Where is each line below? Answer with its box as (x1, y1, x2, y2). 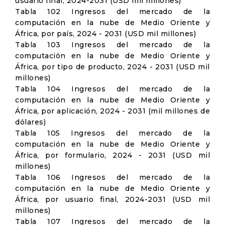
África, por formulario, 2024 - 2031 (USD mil (15, 151, 210, 160)
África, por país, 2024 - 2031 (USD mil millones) (15, 29, 196, 38)
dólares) (15, 118, 46, 127)
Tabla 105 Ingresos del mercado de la (15, 129, 210, 138)
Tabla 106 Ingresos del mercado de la (15, 173, 210, 182)
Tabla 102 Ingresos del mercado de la (15, 7, 210, 16)
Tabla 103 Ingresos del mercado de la (15, 40, 210, 49)
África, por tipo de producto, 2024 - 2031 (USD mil (15, 62, 210, 71)
